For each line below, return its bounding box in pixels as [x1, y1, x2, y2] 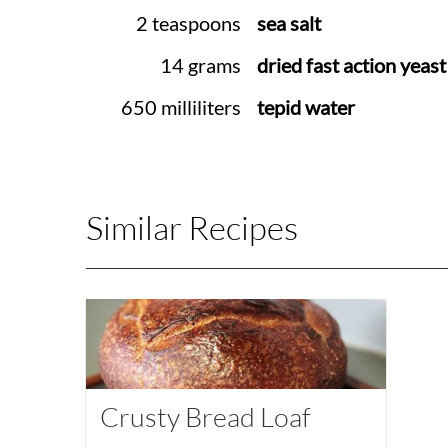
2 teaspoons [136, 12, 241, 36]
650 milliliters [121, 95, 241, 119]
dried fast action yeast [256, 53, 446, 77]
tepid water [256, 95, 355, 119]
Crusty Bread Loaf [99, 400, 311, 434]
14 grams [160, 53, 241, 77]
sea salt [256, 12, 321, 36]
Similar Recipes [86, 206, 298, 248]
